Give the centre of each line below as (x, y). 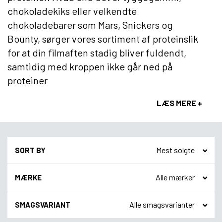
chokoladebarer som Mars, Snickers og (90, 25)
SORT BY (30, 150)
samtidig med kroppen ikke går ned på (90, 66)
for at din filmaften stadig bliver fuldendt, (97, 53)
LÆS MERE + (179, 103)
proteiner (28, 80)
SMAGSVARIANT (43, 205)
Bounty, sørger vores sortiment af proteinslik (103, 39)
